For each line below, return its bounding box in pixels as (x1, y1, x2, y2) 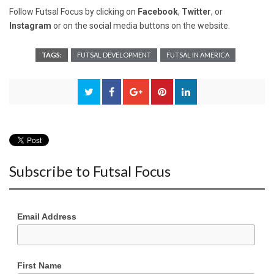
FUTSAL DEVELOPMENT (77, 50, 151, 59)
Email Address (17, 211, 76, 221)
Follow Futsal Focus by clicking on (9, 6, 138, 17)
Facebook (138, 6, 178, 17)
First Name (17, 261, 62, 271)
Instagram (9, 20, 51, 31)
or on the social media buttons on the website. (51, 20, 230, 31)
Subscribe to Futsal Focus (9, 161, 171, 180)
